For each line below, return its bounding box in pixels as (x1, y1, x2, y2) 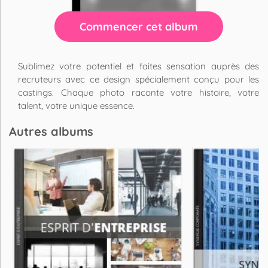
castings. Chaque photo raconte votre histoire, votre (18, 87, 259, 98)
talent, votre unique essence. (18, 100, 135, 111)
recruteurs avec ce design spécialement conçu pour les (18, 74, 259, 85)
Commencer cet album (79, 20, 198, 33)
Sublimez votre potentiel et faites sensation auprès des (18, 60, 259, 72)
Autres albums (9, 124, 93, 139)
